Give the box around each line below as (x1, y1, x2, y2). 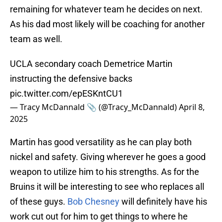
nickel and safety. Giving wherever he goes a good (10, 152, 206, 163)
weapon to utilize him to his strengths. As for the (10, 166, 199, 177)
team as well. (10, 34, 62, 45)
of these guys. (10, 196, 67, 207)
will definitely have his (119, 196, 207, 207)
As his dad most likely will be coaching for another (10, 19, 205, 30)
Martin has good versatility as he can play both (10, 137, 192, 148)
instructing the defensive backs (10, 73, 132, 84)
